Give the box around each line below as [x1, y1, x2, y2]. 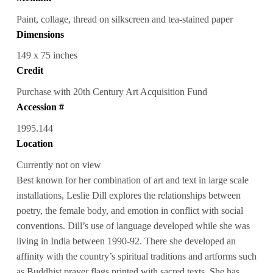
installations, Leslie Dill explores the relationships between [16, 190, 241, 201]
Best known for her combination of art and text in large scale [16, 175, 249, 186]
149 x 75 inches [16, 50, 77, 61]
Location [16, 138, 53, 149]
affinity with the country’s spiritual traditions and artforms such [16, 251, 257, 262]
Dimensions [16, 29, 64, 40]
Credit [16, 65, 43, 76]
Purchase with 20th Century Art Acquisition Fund [16, 87, 207, 97]
